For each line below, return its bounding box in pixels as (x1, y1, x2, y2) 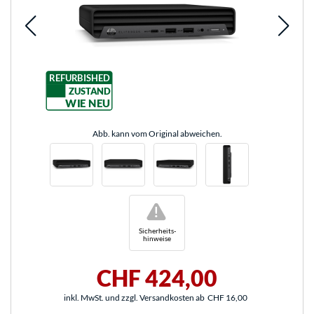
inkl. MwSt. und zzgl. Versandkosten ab (64, 292, 205, 303)
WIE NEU (64, 96, 110, 110)
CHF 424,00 (97, 264, 217, 292)
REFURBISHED (48, 72, 109, 83)
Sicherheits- (138, 226, 176, 235)
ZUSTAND (68, 86, 110, 97)
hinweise (142, 234, 171, 243)
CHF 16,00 (207, 292, 247, 303)
